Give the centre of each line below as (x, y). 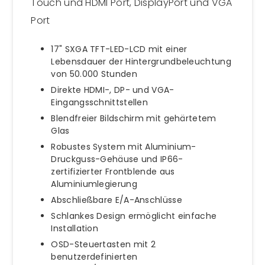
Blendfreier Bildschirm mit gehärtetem (134, 118)
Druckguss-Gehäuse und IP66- (117, 159)
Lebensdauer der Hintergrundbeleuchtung (141, 61)
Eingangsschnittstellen (100, 102)
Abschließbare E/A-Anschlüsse (117, 200)
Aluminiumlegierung (94, 184)
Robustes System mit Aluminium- (124, 146)
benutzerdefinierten (94, 256)
